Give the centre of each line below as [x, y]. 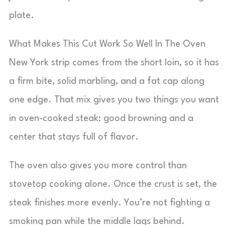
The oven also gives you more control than [98, 166]
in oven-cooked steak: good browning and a [101, 119]
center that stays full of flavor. [74, 137]
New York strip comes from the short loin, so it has [114, 63]
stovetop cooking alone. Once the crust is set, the [113, 184]
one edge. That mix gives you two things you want [114, 100]
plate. [22, 16]
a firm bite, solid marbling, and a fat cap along [107, 81]
